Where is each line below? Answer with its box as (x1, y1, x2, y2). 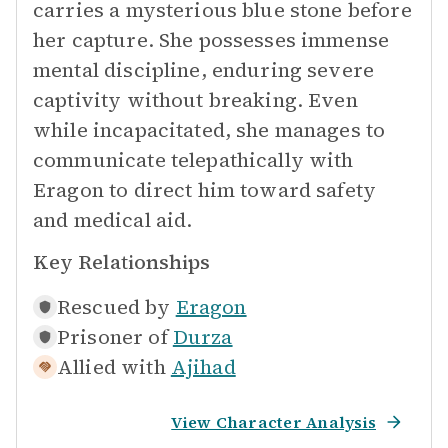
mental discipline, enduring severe (33, 56, 375, 84)
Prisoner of (57, 323, 168, 351)
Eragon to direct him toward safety (33, 176, 377, 204)
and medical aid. (33, 206, 193, 234)
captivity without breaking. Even (33, 86, 358, 114)
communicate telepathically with (33, 146, 354, 174)
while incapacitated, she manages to (33, 116, 386, 144)
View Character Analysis (171, 411, 376, 433)
